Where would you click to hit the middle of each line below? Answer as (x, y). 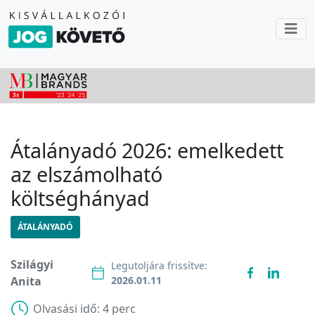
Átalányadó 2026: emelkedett (147, 150)
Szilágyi (32, 264)
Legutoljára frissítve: (159, 265)
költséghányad (80, 198)
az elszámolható (86, 174)
